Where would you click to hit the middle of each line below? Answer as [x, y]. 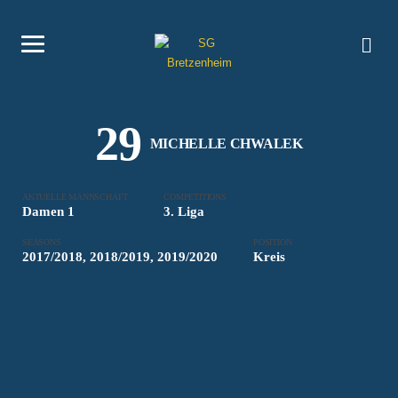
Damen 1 [48, 211]
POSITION [273, 242]
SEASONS [42, 242]
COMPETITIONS [195, 197]
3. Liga [184, 211]
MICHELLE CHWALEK [226, 143]
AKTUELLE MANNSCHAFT [76, 197]
